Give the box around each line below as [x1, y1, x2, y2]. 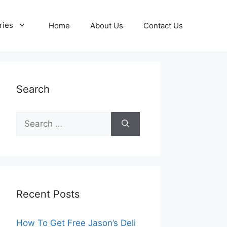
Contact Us [143, 20, 183, 30]
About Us [90, 20, 123, 30]
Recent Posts [16, 188, 80, 200]
